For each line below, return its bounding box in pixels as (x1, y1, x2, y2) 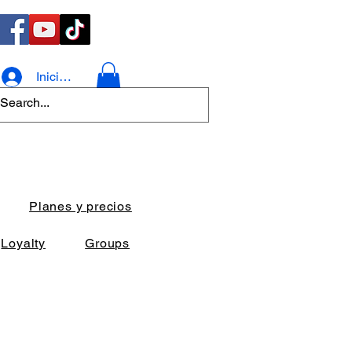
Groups (85, 236, 130, 251)
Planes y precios (29, 199, 132, 214)
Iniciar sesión (35, 69, 110, 84)
